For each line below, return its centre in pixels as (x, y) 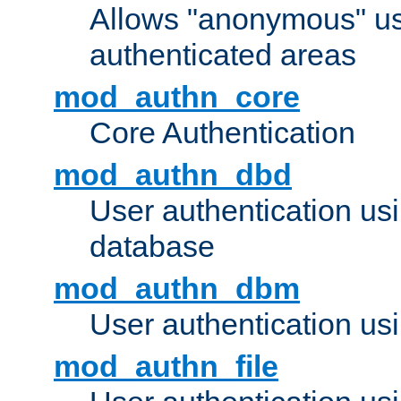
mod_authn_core (177, 97)
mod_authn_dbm (177, 289)
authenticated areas (223, 55)
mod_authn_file (166, 367)
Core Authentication (222, 133)
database (152, 247)
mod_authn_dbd (173, 175)
